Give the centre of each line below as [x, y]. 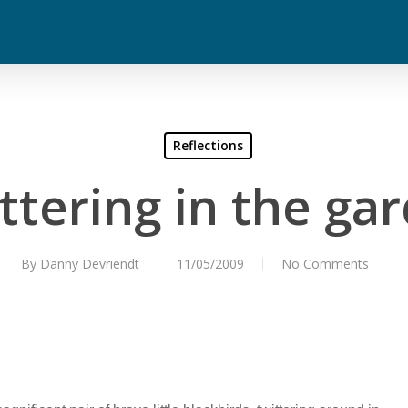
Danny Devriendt [90, 264]
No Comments [325, 264]
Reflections [208, 145]
